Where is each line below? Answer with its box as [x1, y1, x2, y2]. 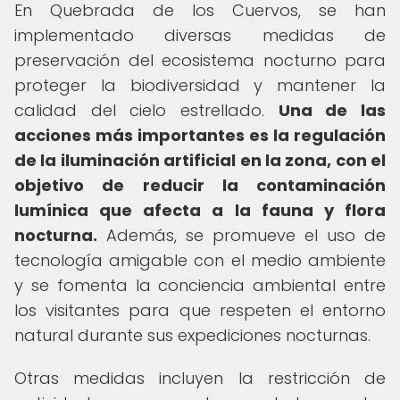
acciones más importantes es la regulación [14, 124, 386, 146]
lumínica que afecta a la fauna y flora [14, 199, 386, 221]
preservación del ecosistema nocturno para [14, 49, 386, 71]
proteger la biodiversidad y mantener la [14, 74, 386, 96]
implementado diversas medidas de [14, 24, 386, 46]
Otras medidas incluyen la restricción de [14, 367, 386, 389]
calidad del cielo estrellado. [14, 99, 279, 121]
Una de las [278, 99, 387, 121]
